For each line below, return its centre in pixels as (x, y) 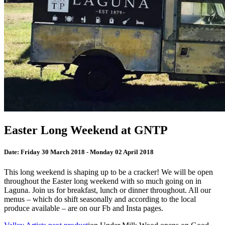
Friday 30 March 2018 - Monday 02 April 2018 (86, 152)
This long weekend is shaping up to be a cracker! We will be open (108, 172)
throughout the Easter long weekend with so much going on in (103, 181)
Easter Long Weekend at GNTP (86, 130)
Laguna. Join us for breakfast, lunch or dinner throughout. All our (107, 190)
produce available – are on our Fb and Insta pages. (84, 208)
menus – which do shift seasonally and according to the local (100, 199)
